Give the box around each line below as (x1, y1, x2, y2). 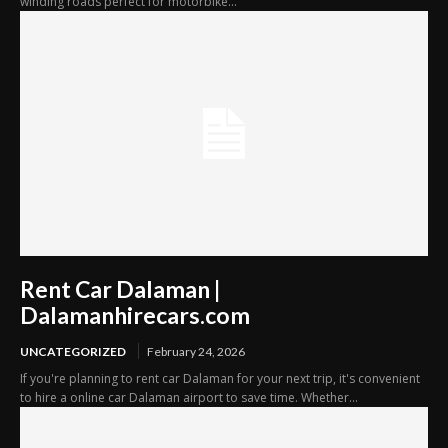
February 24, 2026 (147, 344, 245, 360)
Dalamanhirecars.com (20, 301, 250, 330)
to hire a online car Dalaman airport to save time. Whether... (20, 389, 358, 407)
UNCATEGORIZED (20, 344, 126, 360)
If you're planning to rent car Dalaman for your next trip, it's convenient (20, 370, 420, 388)
